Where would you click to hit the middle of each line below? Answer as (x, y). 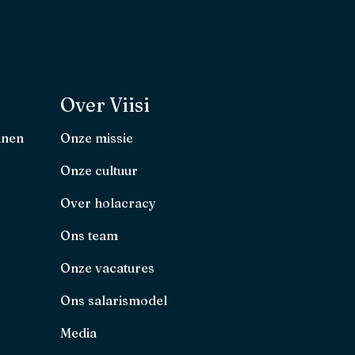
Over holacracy (108, 202)
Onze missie (97, 137)
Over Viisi (105, 105)
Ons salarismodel (114, 300)
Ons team (89, 235)
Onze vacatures (107, 267)
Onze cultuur (99, 170)
